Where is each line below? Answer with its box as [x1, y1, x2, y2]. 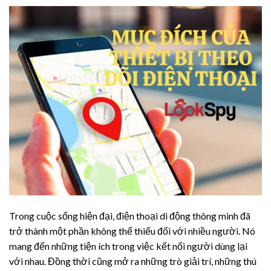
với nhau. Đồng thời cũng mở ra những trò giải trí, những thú [9, 255, 256, 267]
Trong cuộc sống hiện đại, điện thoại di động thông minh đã [9, 210, 250, 222]
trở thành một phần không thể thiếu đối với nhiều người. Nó [9, 225, 255, 237]
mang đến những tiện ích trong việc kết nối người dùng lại [9, 240, 247, 252]
